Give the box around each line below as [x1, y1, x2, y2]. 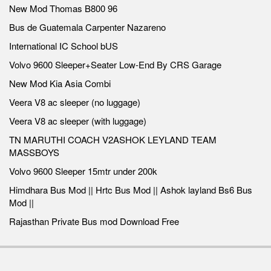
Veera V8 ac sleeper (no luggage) [9, 95, 140, 108]
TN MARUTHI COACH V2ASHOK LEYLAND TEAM [9, 132, 217, 146]
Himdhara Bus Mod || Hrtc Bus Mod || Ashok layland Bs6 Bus [9, 183, 252, 196]
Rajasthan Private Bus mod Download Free [9, 214, 179, 227]
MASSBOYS [9, 145, 59, 158]
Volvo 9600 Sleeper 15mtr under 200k [9, 164, 157, 177]
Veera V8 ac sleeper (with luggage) [9, 114, 146, 127]
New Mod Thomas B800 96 [9, 1, 117, 15]
